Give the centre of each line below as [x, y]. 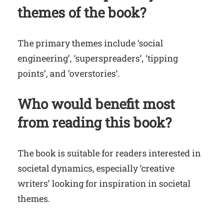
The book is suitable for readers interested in [109, 153]
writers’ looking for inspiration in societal [104, 184]
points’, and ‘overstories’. [69, 74]
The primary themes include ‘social [90, 43]
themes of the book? [82, 13]
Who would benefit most [96, 104]
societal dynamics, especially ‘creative [96, 168]
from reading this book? [95, 123]
